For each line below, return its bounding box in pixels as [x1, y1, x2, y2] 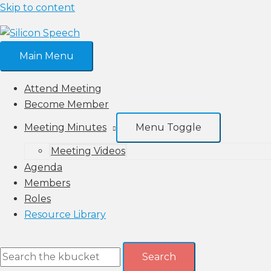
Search [142, 251, 176, 263]
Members [24, 177, 70, 189]
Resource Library [24, 209, 106, 220]
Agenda [24, 162, 62, 173]
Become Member [24, 99, 109, 110]
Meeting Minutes [24, 122, 106, 133]
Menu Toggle [135, 122, 201, 133]
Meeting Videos [51, 145, 125, 157]
